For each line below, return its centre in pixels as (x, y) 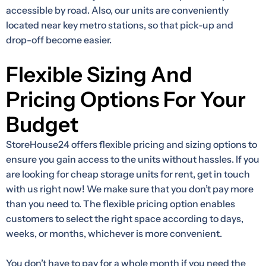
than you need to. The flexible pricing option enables (121, 204)
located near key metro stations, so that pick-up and (120, 25)
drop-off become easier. (59, 40)
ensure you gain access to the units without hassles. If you (133, 159)
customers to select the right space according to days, (125, 219)
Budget (42, 125)
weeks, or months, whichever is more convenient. (114, 234)
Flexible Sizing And (99, 75)
